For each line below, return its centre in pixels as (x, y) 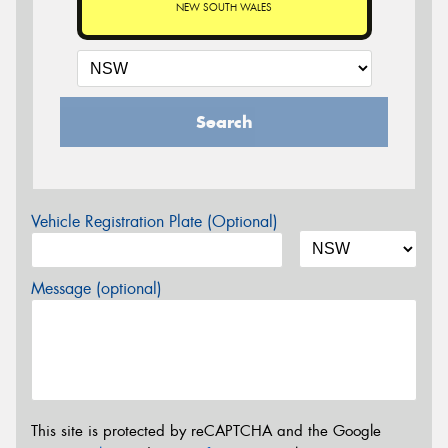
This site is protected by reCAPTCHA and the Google (206, 430)
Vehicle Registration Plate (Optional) (154, 222)
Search (224, 122)
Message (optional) (96, 289)
